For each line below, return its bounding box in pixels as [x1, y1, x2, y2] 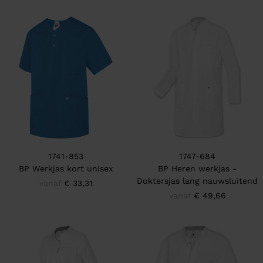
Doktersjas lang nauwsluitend [137, 176, 258, 186]
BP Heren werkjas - [158, 164, 237, 173]
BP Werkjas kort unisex [19, 164, 113, 173]
